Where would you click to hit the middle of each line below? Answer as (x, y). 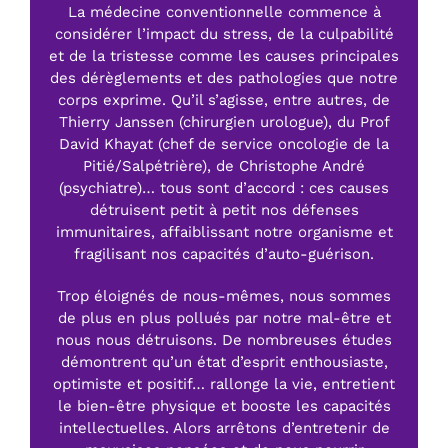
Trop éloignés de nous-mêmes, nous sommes (224, 296)
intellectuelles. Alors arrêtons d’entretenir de (224, 428)
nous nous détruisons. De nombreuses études (224, 340)
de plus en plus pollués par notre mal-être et (224, 318)
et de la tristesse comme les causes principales (224, 56)
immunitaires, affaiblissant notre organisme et (224, 232)
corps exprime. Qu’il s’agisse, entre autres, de (224, 100)
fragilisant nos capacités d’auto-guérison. (224, 254)
